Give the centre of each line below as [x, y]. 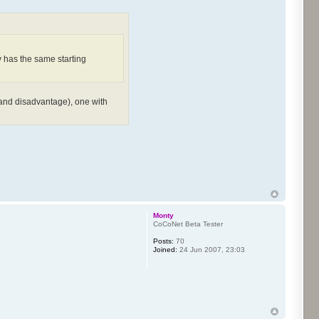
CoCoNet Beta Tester [188, 224]
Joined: [165, 249]
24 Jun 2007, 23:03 [211, 249]
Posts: [163, 241]
